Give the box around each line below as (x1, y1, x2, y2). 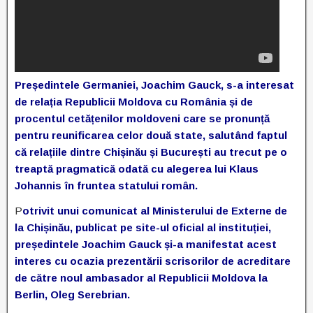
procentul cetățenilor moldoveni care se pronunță (15, 112, 270, 124)
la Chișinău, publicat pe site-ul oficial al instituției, (15, 221, 271, 233)
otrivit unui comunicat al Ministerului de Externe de (22, 205, 287, 217)
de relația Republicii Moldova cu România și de (15, 96, 253, 108)
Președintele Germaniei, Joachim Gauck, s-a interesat (15, 79, 294, 91)
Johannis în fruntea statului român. (15, 180, 198, 191)
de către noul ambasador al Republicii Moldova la (15, 272, 268, 284)
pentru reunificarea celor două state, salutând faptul (15, 129, 287, 141)
